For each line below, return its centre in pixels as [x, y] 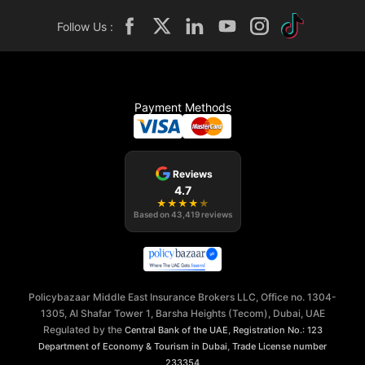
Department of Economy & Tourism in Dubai [133, 347]
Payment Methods [182, 108]
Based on [152, 215]
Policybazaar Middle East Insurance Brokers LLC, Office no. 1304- [182, 297]
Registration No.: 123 [277, 330]
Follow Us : [85, 26]
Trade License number [279, 347]
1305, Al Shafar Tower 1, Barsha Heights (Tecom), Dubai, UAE [182, 314]
